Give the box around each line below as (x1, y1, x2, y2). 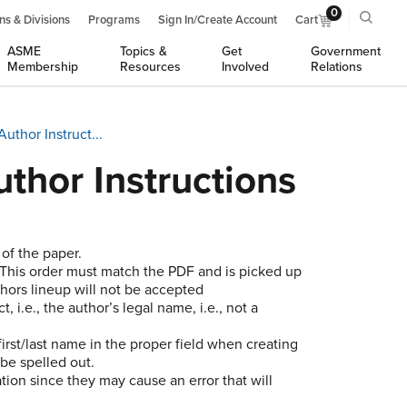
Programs (88, 13, 140, 27)
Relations (310, 59, 362, 74)
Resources (119, 59, 181, 74)
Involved (222, 59, 270, 74)
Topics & (119, 44, 167, 59)
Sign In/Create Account (158, 13, 277, 27)
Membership (7, 59, 79, 74)
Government (310, 44, 381, 59)
